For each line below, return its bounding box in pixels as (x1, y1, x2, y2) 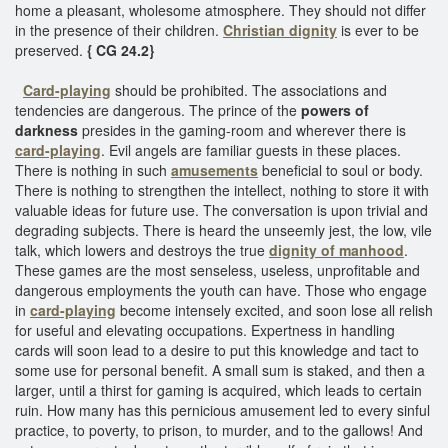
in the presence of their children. (15, 19, 223, 40)
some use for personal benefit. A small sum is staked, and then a (15, 359, 425, 380)
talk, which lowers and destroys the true (15, 239, 269, 260)
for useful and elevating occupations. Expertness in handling (15, 319, 395, 340)
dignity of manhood (269, 239, 404, 260)
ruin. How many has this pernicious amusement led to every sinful (15, 399, 430, 420)
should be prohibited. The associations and (111, 79, 387, 100)
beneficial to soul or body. (258, 159, 423, 180)
